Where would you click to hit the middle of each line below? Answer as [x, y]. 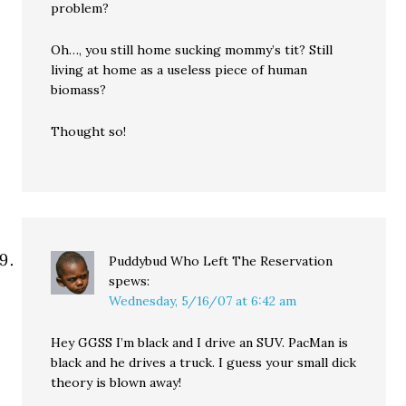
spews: [130, 281]
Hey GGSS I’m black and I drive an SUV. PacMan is [200, 343]
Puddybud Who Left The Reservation [221, 261]
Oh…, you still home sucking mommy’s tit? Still [192, 50]
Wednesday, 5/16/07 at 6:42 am [203, 301]
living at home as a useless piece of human [179, 70]
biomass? [79, 90]
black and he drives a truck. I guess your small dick [204, 362]
